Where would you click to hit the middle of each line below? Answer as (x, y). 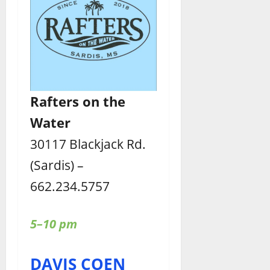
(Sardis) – (57, 165)
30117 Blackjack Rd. (88, 143)
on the (104, 101)
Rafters (55, 101)
